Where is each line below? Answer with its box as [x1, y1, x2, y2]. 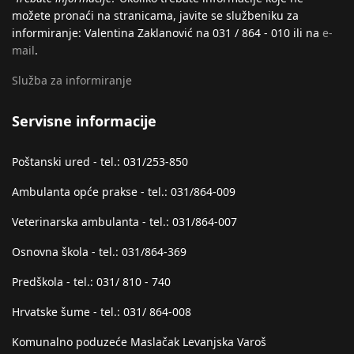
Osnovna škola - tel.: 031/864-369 [12, 244, 186, 259]
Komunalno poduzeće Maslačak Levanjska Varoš [12, 334, 266, 349]
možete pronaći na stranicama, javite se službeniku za [12, 8, 299, 23]
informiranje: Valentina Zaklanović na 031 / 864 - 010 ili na [12, 25, 322, 40]
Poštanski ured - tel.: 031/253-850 [12, 154, 188, 169]
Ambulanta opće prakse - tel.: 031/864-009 [12, 184, 235, 199]
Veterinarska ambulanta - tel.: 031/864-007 [12, 214, 237, 229]
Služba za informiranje [12, 73, 132, 88]
